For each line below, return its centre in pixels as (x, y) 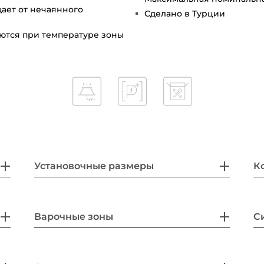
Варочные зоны (74, 217)
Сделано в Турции (185, 13)
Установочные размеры (94, 166)
